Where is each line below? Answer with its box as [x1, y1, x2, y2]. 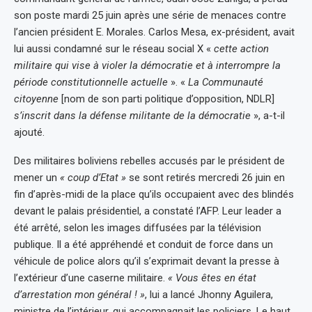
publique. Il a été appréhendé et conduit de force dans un [14, 237, 273, 251]
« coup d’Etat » [60, 171, 126, 184]
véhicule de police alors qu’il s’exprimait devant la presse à [14, 254, 279, 267]
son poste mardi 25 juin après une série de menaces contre [14, 8, 286, 22]
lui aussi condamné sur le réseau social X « [14, 42, 214, 55]
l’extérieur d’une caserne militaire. [14, 271, 168, 284]
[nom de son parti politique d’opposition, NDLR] [58, 92, 274, 105]
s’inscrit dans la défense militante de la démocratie [14, 109, 251, 122]
